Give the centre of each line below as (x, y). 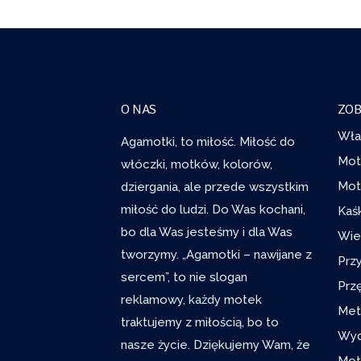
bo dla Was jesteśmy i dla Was (207, 232)
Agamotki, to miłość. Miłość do (208, 141)
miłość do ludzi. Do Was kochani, (213, 209)
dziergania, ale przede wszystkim (215, 187)
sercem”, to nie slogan (184, 277)
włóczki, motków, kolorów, (197, 164)
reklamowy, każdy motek (191, 299)
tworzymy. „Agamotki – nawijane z (216, 254)
